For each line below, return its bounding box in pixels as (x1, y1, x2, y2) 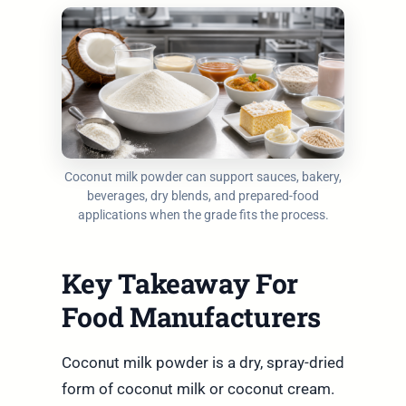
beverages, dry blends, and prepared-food (87, 188, 319, 203)
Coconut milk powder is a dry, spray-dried (61, 353, 344, 372)
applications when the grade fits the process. (77, 207, 329, 222)
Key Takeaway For (61, 265, 298, 301)
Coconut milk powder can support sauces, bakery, (64, 169, 342, 184)
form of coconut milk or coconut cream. (61, 379, 334, 398)
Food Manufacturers (61, 298, 322, 334)
